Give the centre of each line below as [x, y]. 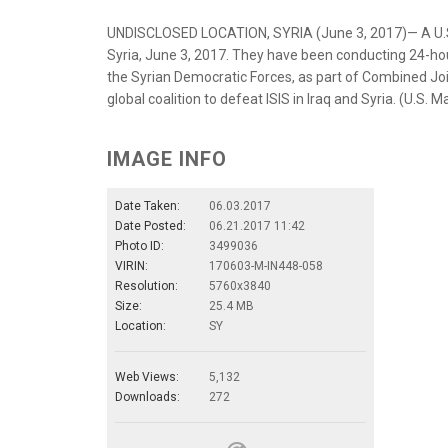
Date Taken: [147, 205]
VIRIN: [131, 265]
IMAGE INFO [167, 158]
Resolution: [146, 285]
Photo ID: [139, 245]
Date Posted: [150, 225]
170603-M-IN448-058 [266, 265]
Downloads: [147, 396]
